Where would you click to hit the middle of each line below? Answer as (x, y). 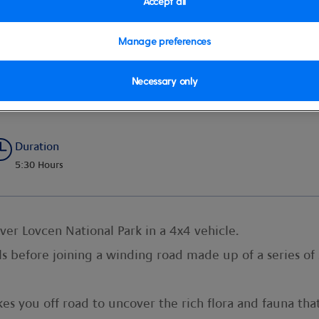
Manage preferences (164, 41)
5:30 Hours (39, 165)
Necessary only (164, 81)
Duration (37, 147)
